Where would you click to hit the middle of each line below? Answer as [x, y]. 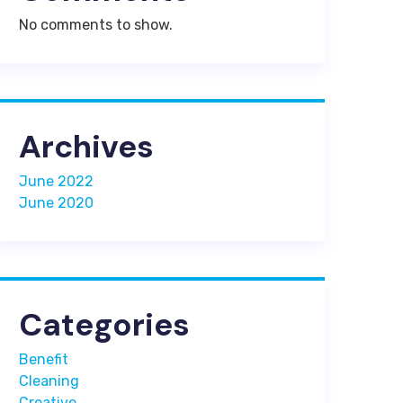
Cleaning [49, 381]
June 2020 [56, 203]
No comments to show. [96, 25]
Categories [104, 325]
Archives [86, 147]
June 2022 [56, 181]
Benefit [44, 359]
